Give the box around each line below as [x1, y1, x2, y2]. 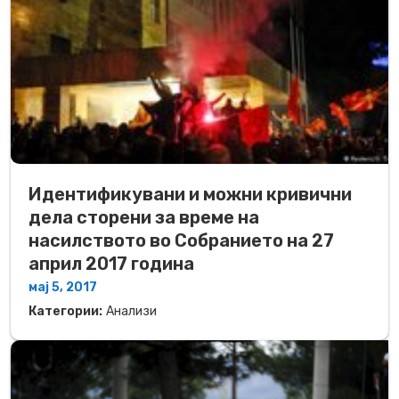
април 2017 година [28, 252, 194, 274]
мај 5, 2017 [28, 279, 97, 295]
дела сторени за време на [28, 206, 259, 228]
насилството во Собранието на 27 [28, 229, 334, 251]
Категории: [28, 303, 102, 319]
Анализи [106, 303, 157, 319]
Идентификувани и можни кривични [28, 183, 352, 205]
